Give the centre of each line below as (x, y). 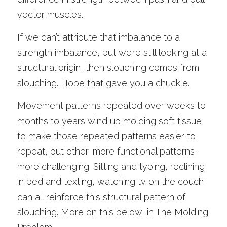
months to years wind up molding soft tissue (109, 121)
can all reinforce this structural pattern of (101, 197)
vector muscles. (51, 14)
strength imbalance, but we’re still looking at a (112, 52)
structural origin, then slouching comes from (108, 68)
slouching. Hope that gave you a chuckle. (103, 83)
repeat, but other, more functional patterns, (107, 151)
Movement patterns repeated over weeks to (111, 106)
